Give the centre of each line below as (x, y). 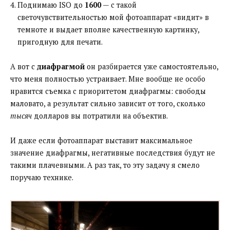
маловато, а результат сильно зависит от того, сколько (108, 104)
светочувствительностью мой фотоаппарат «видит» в (113, 17)
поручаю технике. (42, 178)
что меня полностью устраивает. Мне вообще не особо (108, 79)
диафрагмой (61, 67)
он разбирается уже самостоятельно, (151, 67)
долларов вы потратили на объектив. (100, 116)
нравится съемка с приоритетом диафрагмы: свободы (108, 91)
